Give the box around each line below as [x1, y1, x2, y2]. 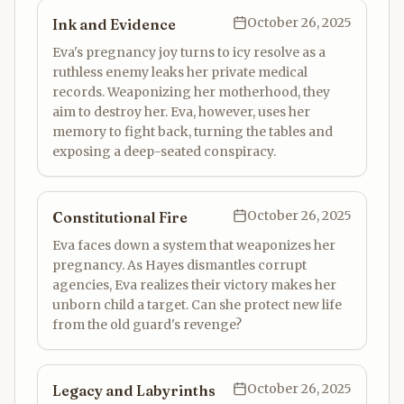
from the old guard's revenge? [52, 317, 242, 333]
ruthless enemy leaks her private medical [52, 64, 308, 80]
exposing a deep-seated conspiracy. [52, 143, 276, 160]
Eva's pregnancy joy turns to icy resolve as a [52, 44, 326, 60]
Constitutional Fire [52, 208, 188, 226]
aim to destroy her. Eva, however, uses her [52, 104, 310, 120]
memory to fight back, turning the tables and [52, 124, 333, 140]
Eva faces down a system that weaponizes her [52, 237, 335, 253]
